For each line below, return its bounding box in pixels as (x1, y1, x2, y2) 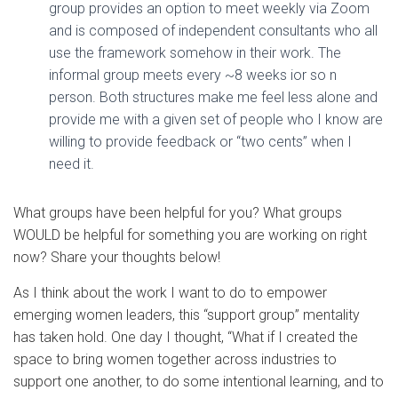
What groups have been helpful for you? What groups (13, 203, 342, 221)
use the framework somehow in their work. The (49, 44, 341, 61)
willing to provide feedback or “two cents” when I (49, 132, 352, 150)
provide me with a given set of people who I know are (49, 110, 383, 128)
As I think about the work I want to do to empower (13, 283, 327, 301)
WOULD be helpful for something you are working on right (13, 226, 367, 243)
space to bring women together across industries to (13, 350, 337, 368)
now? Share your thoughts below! (13, 248, 220, 266)
